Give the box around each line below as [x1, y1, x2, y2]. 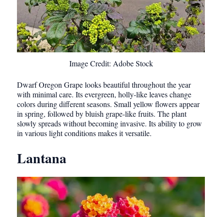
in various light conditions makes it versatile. [17, 127, 152, 138]
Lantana [17, 148, 66, 168]
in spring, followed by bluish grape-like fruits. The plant [17, 108, 186, 119]
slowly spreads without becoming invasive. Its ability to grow [17, 118, 202, 128]
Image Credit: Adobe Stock [69, 58, 153, 68]
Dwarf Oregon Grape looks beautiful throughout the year [17, 79, 191, 90]
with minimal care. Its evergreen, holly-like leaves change [17, 89, 191, 99]
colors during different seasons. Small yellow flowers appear [17, 98, 200, 109]
